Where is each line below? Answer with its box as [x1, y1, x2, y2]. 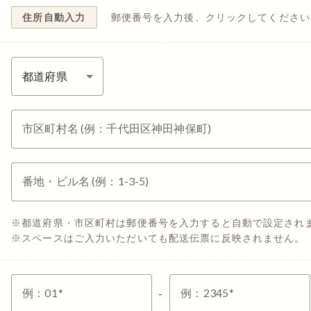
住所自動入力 [22, 10, 86, 23]
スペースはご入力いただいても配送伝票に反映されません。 [22, 231, 305, 244]
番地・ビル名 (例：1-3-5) [22, 174, 149, 187]
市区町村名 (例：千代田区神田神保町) [22, 121, 211, 135]
